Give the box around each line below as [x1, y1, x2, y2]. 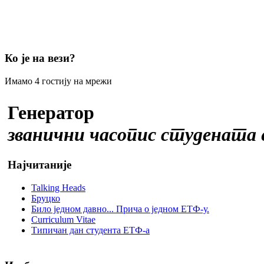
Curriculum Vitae [31, 214, 95, 225]
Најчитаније [8, 158, 71, 171]
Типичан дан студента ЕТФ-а [31, 225, 150, 235]
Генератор [8, 102, 94, 124]
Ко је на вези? [5, 52, 75, 65]
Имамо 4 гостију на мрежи [5, 75, 112, 86]
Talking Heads [31, 182, 85, 193]
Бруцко [31, 193, 60, 203]
